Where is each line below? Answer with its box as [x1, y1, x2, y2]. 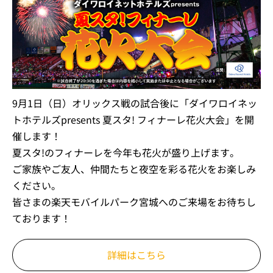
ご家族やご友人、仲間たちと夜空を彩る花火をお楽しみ [12, 161, 256, 176]
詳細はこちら [107, 247, 166, 262]
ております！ [12, 210, 71, 225]
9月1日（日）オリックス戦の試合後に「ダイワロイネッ [12, 95, 257, 110]
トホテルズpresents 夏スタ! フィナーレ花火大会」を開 [12, 112, 254, 127]
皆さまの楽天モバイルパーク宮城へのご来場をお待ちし [12, 194, 256, 209]
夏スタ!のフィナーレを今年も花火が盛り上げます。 [12, 144, 239, 160]
